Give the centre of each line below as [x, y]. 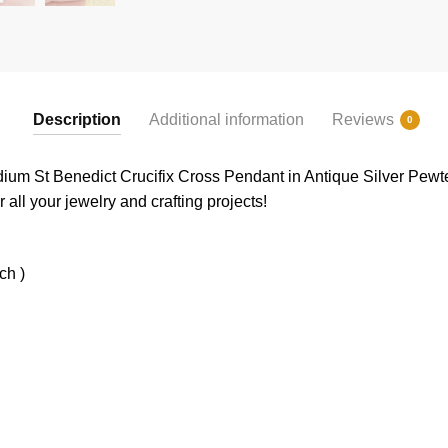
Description [76, 120]
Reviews [362, 120]
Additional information [226, 120]
